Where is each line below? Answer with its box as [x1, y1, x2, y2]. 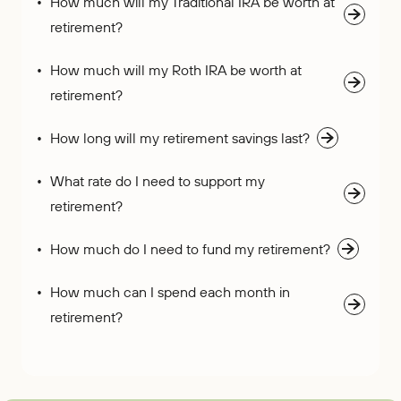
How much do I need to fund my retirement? [50, 240, 330, 258]
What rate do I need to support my [50, 172, 265, 190]
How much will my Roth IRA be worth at [50, 61, 302, 79]
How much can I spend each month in [50, 283, 290, 301]
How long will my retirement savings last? [50, 129, 310, 147]
